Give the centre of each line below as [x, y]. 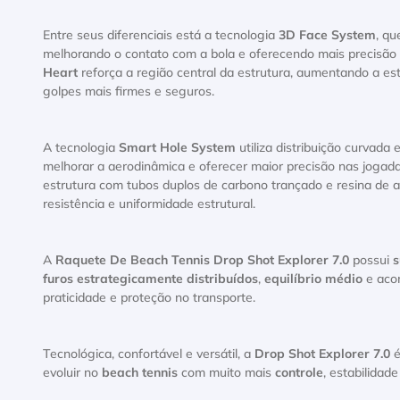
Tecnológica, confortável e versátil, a [149, 354]
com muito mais [226, 373]
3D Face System [327, 36]
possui [371, 261]
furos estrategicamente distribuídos [150, 279]
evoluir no [72, 373]
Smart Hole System [177, 148]
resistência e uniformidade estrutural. [149, 204]
